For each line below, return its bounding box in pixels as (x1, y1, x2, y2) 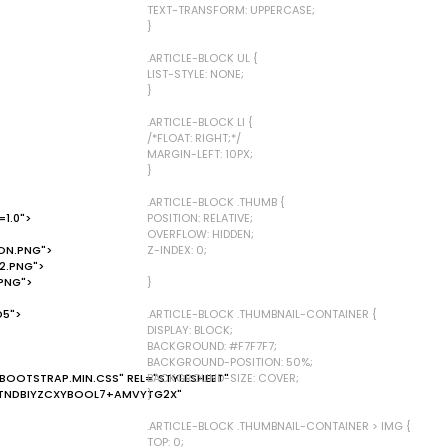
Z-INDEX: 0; (147, 242, 207, 258)
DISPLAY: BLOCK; (147, 322, 233, 338)
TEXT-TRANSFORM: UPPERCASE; (147, 2, 315, 18)
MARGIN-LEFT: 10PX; (147, 146, 253, 162)
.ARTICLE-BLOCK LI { (147, 114, 253, 130)
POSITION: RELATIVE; (147, 210, 253, 226)
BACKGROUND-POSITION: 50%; (147, 354, 313, 370)
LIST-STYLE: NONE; (147, 66, 244, 82)
